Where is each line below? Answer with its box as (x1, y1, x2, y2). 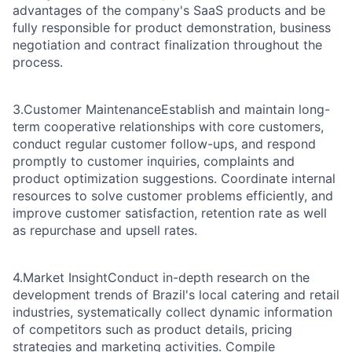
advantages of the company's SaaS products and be (13, 2, 325, 19)
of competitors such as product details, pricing (13, 321, 292, 338)
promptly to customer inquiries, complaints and (13, 153, 295, 170)
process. (13, 54, 63, 71)
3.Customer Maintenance (13, 101, 161, 118)
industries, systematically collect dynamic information (13, 304, 332, 321)
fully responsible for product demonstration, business (13, 20, 331, 36)
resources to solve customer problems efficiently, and (13, 188, 333, 204)
